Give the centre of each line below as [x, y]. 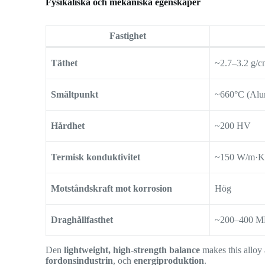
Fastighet [128, 36]
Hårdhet [68, 126]
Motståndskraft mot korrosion [112, 189]
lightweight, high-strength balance [132, 250]
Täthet [64, 63]
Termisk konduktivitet [96, 157]
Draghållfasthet [82, 220]
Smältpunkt [75, 95]
